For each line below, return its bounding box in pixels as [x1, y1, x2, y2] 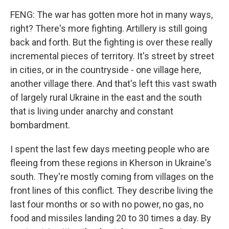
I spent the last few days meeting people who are [10, 144, 210, 154]
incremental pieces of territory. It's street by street [10, 51, 214, 61]
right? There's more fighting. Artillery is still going [10, 23, 207, 34]
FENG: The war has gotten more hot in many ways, [10, 9, 213, 20]
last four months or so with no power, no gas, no [10, 199, 203, 210]
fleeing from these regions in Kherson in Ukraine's [10, 157, 212, 168]
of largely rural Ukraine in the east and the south [10, 92, 202, 103]
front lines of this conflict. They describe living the [10, 185, 213, 196]
